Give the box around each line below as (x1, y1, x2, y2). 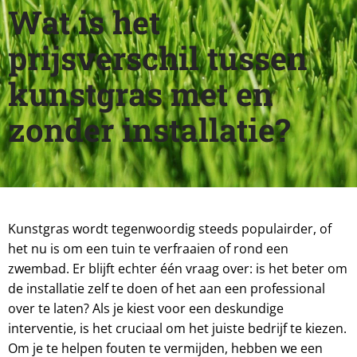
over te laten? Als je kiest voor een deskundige (8, 300, 284, 318)
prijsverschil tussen (8, 37, 308, 80)
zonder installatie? (8, 108, 290, 151)
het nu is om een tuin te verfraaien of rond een (8, 240, 288, 258)
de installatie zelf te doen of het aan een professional (8, 280, 325, 298)
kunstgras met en (8, 73, 273, 116)
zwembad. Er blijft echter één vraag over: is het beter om (8, 260, 347, 278)
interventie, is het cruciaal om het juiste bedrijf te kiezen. (8, 320, 347, 338)
